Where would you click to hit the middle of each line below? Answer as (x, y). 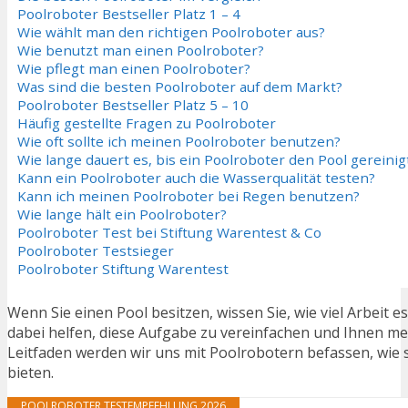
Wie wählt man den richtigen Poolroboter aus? (171, 32)
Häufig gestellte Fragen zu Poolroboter (147, 123)
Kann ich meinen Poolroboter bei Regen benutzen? (189, 196)
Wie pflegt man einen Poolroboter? (134, 69)
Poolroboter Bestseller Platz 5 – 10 (133, 105)
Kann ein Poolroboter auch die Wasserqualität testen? (196, 178)
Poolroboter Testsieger (96, 251)
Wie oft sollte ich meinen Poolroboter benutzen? (179, 142)
